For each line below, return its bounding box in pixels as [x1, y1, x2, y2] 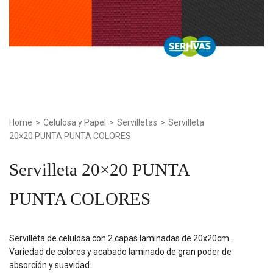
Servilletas [117, 118, 157, 128]
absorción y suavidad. [9, 260, 91, 270]
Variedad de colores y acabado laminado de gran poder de [9, 246, 232, 257]
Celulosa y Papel [43, 118, 106, 128]
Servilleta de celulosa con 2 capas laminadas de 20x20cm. [9, 233, 231, 243]
